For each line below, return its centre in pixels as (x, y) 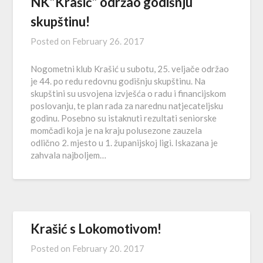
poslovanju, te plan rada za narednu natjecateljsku (127, 106)
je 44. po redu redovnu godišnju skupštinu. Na (118, 81)
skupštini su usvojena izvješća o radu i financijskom (129, 93)
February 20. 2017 (109, 248)
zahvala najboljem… (69, 155)
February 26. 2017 (109, 41)
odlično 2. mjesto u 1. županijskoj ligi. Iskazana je (124, 143)
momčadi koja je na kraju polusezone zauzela (117, 130)
